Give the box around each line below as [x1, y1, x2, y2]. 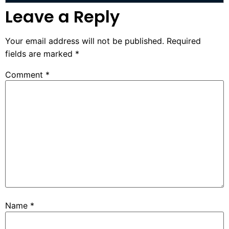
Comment [5, 69, 45, 80]
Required [167, 35, 201, 46]
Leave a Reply [5, 5, 120, 28]
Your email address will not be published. [5, 35, 164, 46]
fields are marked [5, 48, 75, 59]
